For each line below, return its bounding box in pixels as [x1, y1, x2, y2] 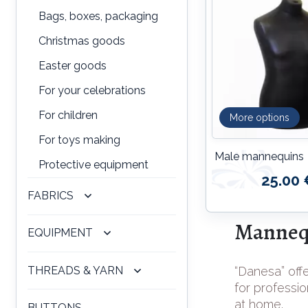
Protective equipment [38, 157, 148, 171]
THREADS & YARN [27, 263, 123, 277]
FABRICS [27, 189, 74, 203]
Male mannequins [214, 150, 304, 164]
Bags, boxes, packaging [38, 9, 158, 23]
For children [38, 108, 98, 122]
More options [230, 112, 289, 124]
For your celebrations [38, 83, 146, 97]
